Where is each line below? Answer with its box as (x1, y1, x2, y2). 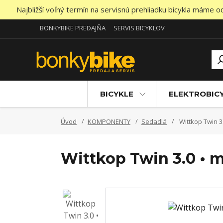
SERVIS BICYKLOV (113, 23, 165, 32)
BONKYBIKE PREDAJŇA (40, 23, 106, 32)
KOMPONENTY (88, 117, 130, 126)
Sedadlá (141, 117, 167, 126)
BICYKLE (100, 89, 133, 99)
